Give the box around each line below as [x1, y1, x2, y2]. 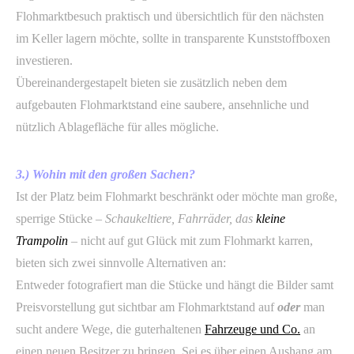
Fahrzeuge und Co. [205, 322, 300, 336]
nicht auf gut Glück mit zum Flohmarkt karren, [81, 234, 313, 247]
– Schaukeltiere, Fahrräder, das [96, 212, 256, 225]
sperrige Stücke [16, 212, 96, 225]
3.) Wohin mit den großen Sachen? [16, 168, 195, 181]
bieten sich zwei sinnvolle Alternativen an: [16, 256, 226, 269]
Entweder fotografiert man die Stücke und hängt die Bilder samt [16, 278, 333, 292]
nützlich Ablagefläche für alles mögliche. [16, 120, 219, 134]
